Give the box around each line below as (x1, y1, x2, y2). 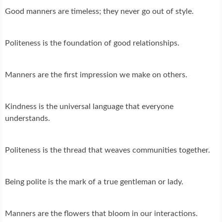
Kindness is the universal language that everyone (5, 102, 173, 111)
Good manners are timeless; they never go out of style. (5, 7, 194, 15)
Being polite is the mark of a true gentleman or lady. (5, 177, 183, 186)
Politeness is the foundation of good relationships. (5, 39, 179, 47)
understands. (5, 114, 50, 122)
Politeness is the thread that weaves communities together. (5, 146, 210, 154)
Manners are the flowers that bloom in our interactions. (5, 209, 198, 218)
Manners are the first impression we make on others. (5, 70, 187, 79)
